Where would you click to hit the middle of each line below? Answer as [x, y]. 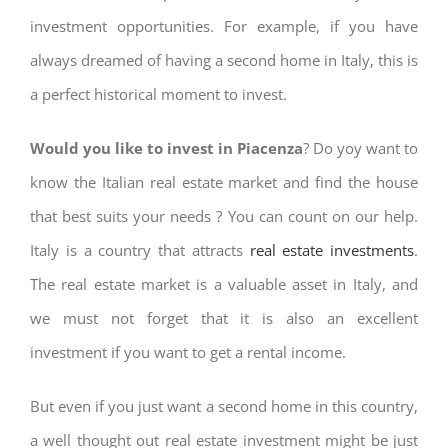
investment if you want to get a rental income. [188, 352]
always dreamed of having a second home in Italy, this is [224, 60]
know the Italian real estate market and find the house [224, 182]
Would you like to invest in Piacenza [166, 148]
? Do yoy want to [360, 148]
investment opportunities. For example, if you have [224, 26]
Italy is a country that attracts [140, 250]
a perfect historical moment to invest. [158, 94]
